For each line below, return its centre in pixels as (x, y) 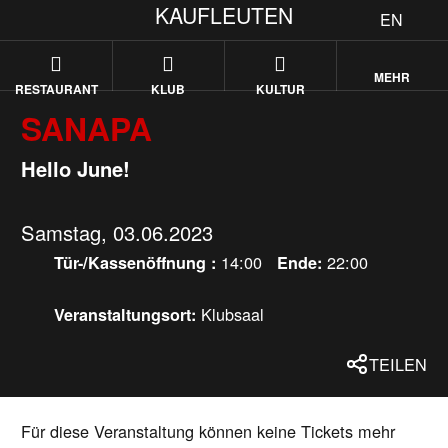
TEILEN (397, 363)
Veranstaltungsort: (127, 314)
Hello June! (76, 169)
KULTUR (280, 89)
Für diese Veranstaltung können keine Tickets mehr (208, 431)
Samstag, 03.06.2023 (117, 233)
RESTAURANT (56, 89)
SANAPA (87, 128)
